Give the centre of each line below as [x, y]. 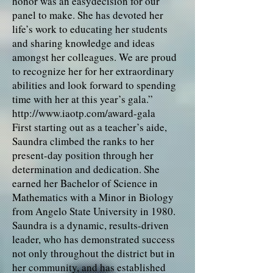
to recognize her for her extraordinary [93, 71]
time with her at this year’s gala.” [83, 99]
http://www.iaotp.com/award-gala [84, 113]
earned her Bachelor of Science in [85, 183]
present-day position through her [83, 155]
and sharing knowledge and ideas [83, 43]
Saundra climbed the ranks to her [83, 141]
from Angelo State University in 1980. [94, 211]
